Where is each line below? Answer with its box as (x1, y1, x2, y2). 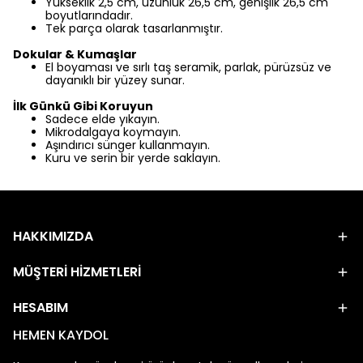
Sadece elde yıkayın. (45, 111, 160, 127)
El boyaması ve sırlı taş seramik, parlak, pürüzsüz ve (45, 59, 331, 75)
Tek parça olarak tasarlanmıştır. (45, 20, 223, 36)
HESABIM (13, 298, 68, 317)
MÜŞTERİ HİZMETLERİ (13, 263, 141, 281)
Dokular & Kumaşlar (13, 46, 137, 62)
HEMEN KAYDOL (13, 326, 109, 344)
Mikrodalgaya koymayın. (45, 124, 181, 140)
